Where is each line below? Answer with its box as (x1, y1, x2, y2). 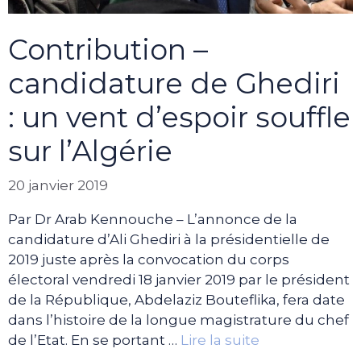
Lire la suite (180, 331, 259, 348)
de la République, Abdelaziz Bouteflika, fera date (8, 291, 345, 308)
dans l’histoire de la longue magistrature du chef (8, 311, 349, 328)
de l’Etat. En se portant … (8, 331, 180, 348)
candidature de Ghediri (8, 66, 340, 102)
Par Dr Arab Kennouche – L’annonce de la (8, 210, 297, 227)
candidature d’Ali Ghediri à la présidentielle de (8, 230, 330, 247)
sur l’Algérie (8, 134, 172, 169)
